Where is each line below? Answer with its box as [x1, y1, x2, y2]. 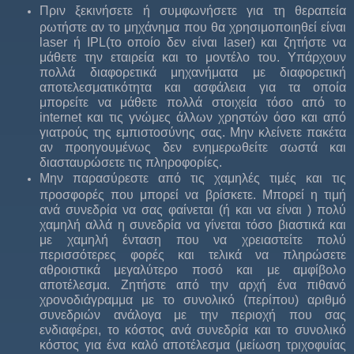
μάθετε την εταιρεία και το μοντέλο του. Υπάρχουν [40, 50, 346, 63]
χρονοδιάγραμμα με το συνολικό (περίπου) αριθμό [40, 292, 346, 306]
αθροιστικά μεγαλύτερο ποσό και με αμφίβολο [40, 262, 346, 276]
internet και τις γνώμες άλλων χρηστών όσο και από [40, 110, 346, 123]
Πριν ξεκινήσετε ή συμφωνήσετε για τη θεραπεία [40, 3, 346, 17]
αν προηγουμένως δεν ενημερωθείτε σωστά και [40, 140, 346, 153]
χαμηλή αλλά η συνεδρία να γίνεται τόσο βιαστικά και [40, 217, 346, 231]
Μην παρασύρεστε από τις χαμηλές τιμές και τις [40, 171, 346, 185]
